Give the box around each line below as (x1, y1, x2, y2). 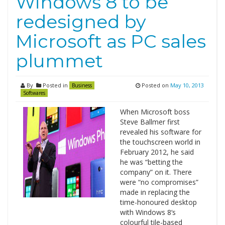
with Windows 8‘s (120, 207, 176, 217)
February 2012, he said (120, 147, 194, 157)
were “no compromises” (120, 177, 198, 187)
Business (72, 82, 92, 89)
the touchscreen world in (120, 137, 200, 147)
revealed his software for (120, 127, 201, 137)
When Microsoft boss (120, 107, 190, 117)
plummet (16, 50, 103, 72)
